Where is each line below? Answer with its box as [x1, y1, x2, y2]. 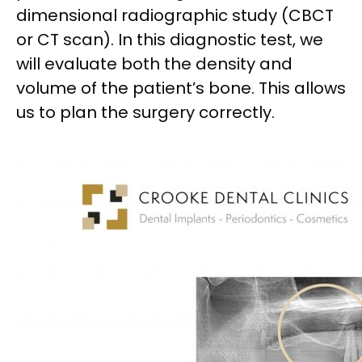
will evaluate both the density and [16, 52, 293, 75]
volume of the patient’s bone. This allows [16, 76, 346, 99]
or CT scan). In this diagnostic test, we [16, 27, 323, 51]
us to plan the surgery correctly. [16, 100, 275, 124]
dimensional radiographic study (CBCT [16, 3, 334, 27]
